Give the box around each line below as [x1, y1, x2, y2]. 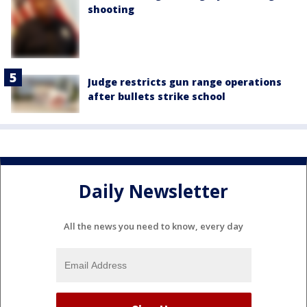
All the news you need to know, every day [64, 220, 243, 233]
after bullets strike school [88, 90, 225, 103]
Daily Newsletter [79, 178, 228, 204]
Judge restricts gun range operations [88, 75, 282, 89]
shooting [88, 2, 134, 16]
